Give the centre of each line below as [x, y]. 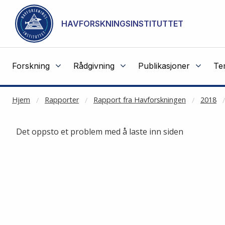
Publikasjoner [164, 66]
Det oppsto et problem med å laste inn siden [100, 131]
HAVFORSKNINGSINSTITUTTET [122, 24]
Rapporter [62, 99]
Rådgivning [94, 66]
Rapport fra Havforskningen [140, 99]
